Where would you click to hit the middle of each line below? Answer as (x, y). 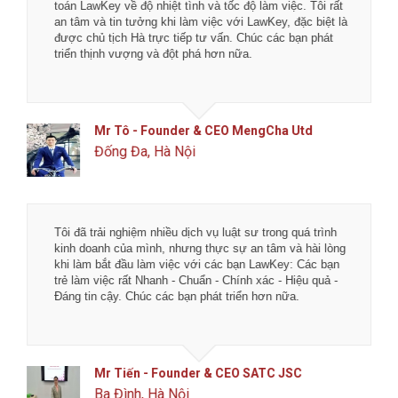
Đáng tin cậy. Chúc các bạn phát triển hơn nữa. (177, 297)
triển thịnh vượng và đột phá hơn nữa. (154, 54)
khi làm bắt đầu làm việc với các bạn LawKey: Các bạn (197, 265)
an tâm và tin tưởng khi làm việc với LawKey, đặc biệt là (201, 22)
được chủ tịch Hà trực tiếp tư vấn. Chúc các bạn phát (194, 38)
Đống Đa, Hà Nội (145, 152)
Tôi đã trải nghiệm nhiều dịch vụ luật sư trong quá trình (196, 233)
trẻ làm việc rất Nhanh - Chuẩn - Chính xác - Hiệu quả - (196, 281)
